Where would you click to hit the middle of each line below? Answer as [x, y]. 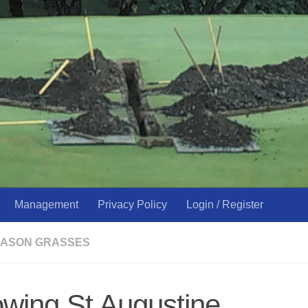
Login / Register [225, 204]
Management [46, 204]
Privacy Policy [132, 204]
